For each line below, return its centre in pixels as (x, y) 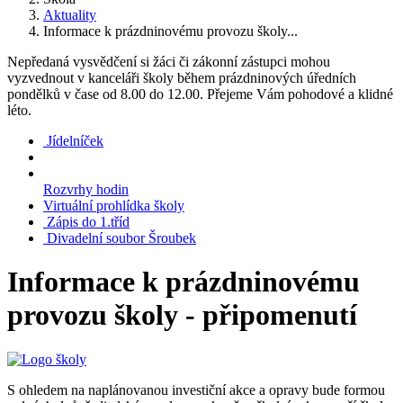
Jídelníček (75, 141)
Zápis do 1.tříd (88, 222)
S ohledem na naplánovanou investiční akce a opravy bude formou (196, 390)
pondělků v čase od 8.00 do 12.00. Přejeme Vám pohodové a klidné (200, 94)
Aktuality (70, 15)
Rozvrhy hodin (86, 189)
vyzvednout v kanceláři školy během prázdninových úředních (182, 78)
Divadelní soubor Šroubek (121, 238)
